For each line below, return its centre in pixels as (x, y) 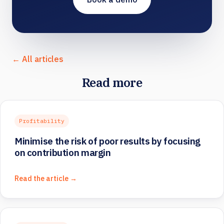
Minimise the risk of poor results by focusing (108, 141)
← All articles (38, 59)
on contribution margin (63, 153)
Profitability (42, 121)
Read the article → (46, 178)
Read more (112, 83)
